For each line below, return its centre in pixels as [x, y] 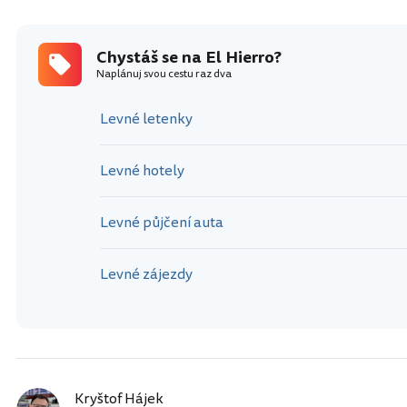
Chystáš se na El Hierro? [189, 57]
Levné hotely [142, 171]
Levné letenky [146, 119]
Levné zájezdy [146, 274]
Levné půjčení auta [162, 223]
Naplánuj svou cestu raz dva [164, 74]
